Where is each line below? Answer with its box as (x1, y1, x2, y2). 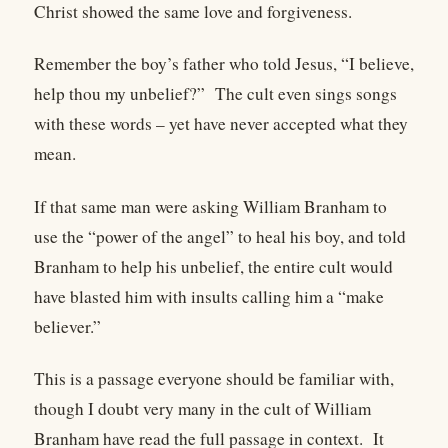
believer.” (34, 314, 101, 338)
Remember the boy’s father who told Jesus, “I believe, (34, 52, 414, 76)
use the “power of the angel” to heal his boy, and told (34, 224, 406, 248)
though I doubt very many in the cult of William (34, 396, 371, 420)
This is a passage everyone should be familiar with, (34, 366, 394, 390)
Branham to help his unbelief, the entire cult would (34, 254, 393, 278)
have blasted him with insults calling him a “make (34, 284, 384, 308)
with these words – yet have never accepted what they (34, 112, 408, 136)
